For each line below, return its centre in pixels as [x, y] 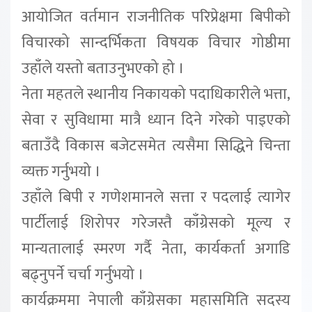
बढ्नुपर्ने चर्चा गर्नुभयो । [83, 275]
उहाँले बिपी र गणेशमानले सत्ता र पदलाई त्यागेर [156, 198]
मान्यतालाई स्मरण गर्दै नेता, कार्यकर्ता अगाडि [156, 249]
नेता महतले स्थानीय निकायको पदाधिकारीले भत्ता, [156, 95]
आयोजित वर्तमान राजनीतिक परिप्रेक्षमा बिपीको [156, 17]
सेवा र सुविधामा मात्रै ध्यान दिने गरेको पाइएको [156, 120]
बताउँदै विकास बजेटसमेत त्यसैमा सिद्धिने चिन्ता [156, 146]
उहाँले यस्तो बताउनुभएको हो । [103, 69]
